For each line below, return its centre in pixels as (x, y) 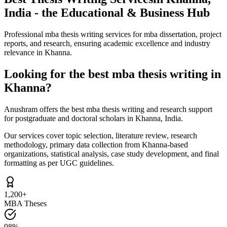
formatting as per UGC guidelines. (59, 163)
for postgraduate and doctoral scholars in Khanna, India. (93, 118)
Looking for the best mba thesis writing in (112, 74)
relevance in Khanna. (38, 52)
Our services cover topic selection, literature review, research (101, 135)
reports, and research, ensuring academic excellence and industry (107, 43)
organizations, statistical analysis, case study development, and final (111, 154)
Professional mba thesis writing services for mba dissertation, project (113, 34)
